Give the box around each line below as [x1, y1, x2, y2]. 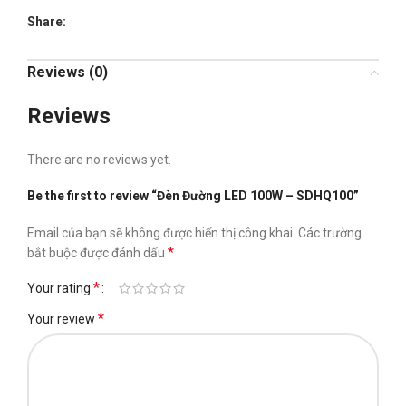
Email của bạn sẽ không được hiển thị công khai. [27, 226, 295, 240]
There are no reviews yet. [27, 152, 171, 167]
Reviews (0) [27, 63, 108, 81]
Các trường [298, 226, 362, 240]
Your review [27, 312, 98, 326]
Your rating [27, 281, 93, 295]
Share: [27, 14, 66, 29]
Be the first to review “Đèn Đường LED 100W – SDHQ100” [27, 188, 359, 203]
